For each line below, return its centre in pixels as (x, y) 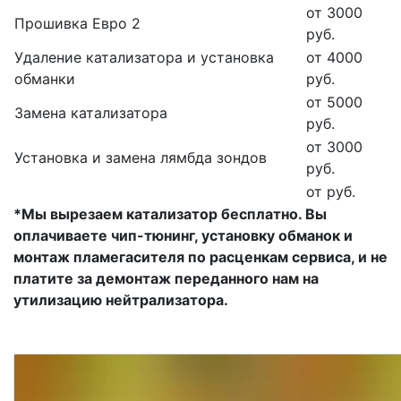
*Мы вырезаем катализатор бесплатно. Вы (170, 214)
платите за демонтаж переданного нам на (166, 279)
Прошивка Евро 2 (77, 24)
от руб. (331, 192)
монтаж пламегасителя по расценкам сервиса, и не (200, 257)
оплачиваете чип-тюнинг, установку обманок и (183, 236)
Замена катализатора (91, 113)
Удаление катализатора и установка (144, 58)
